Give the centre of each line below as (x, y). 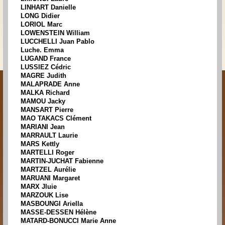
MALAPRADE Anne (50, 84)
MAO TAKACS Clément (56, 119)
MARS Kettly (40, 144)
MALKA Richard (45, 93)
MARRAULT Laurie (49, 136)
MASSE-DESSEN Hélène (59, 212)
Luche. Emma (42, 50)
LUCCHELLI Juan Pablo (58, 42)
